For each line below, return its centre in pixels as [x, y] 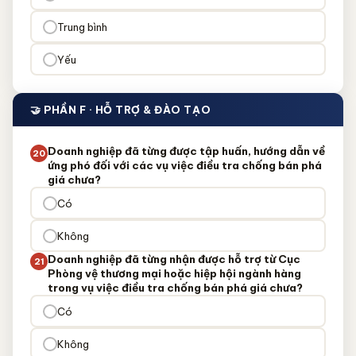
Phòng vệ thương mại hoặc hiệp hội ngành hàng [174, 273]
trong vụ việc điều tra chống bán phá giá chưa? [175, 288]
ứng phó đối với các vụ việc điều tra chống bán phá [185, 165]
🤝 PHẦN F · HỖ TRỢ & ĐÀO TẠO [121, 110]
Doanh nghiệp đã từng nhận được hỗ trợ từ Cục [174, 259]
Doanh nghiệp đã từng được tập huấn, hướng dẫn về [186, 151]
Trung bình [82, 27]
